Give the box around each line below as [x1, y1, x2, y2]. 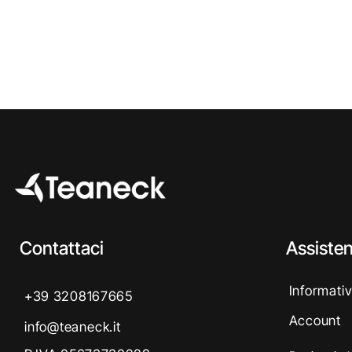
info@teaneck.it [24, 318, 121, 335]
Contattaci [20, 236, 104, 259]
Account [288, 312, 341, 328]
